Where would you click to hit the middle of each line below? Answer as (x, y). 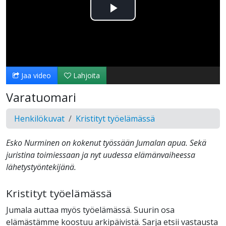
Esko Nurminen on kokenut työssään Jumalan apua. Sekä (106, 143)
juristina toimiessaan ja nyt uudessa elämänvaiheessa (101, 155)
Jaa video (35, 76)
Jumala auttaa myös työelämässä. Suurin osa (90, 210)
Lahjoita (86, 76)
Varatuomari (41, 98)
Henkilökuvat (39, 119)
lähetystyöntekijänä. (41, 167)
